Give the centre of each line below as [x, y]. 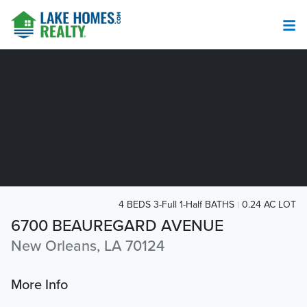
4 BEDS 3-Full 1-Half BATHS [176, 205]
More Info [39, 285]
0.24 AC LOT [269, 205]
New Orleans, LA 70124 [88, 246]
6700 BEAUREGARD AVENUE [117, 226]
